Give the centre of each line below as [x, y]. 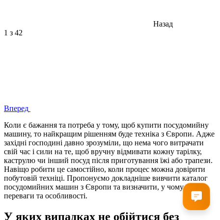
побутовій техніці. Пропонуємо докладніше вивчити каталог [106, 178]
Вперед [16, 108]
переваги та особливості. [46, 195]
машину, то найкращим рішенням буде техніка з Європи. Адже [109, 134]
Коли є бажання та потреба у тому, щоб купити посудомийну [106, 125]
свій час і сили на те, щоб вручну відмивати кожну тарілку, [103, 151]
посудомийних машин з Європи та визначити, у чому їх [98, 187]
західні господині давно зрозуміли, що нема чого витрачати [104, 142]
